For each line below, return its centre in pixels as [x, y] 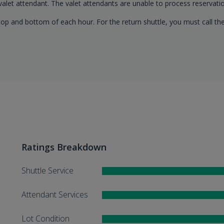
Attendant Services [54, 194]
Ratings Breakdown [64, 147]
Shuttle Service [47, 170]
